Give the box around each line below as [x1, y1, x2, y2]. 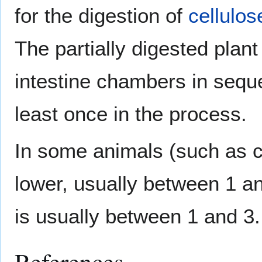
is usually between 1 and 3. [15, 205, 260, 228]
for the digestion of [15, 4, 188, 27]
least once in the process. [15, 102, 247, 126]
